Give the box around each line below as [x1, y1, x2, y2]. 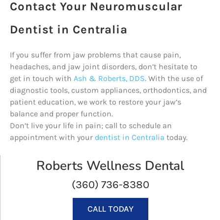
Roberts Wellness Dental [36, 157, 184, 174]
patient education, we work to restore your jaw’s [10, 97, 181, 107]
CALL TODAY [87, 204, 134, 214]
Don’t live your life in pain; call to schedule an [10, 121, 172, 130]
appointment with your [10, 133, 95, 142]
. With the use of [145, 74, 203, 83]
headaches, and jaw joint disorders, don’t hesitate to [10, 62, 197, 71]
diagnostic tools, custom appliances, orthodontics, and [10, 85, 207, 95]
